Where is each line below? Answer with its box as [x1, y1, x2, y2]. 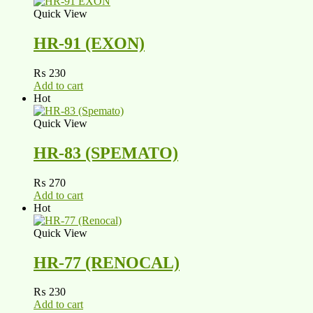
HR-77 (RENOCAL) [34, 253, 180, 272]
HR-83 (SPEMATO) [34, 143, 178, 162]
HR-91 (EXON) [34, 34, 145, 52]
